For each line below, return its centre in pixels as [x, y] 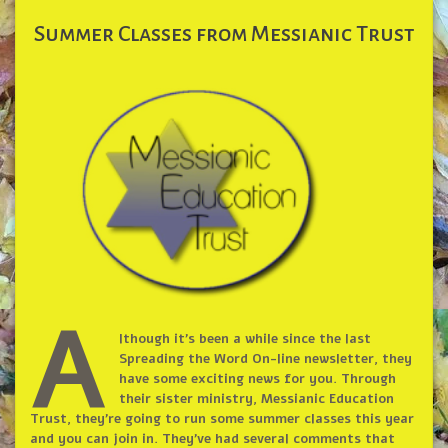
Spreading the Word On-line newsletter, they [265, 359]
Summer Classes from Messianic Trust [224, 34]
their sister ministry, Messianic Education [256, 399]
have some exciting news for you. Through [257, 379]
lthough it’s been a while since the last [244, 339]
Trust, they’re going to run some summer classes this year [221, 419]
